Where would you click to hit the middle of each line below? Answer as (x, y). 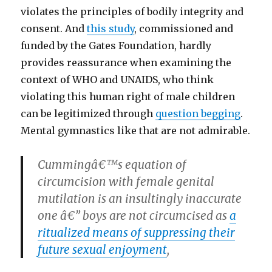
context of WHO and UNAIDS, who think (117, 80)
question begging (198, 114)
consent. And (54, 29)
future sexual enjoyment (103, 250)
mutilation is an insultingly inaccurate (140, 199)
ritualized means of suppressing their (137, 233)
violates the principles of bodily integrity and (132, 12)
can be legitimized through (88, 114)
